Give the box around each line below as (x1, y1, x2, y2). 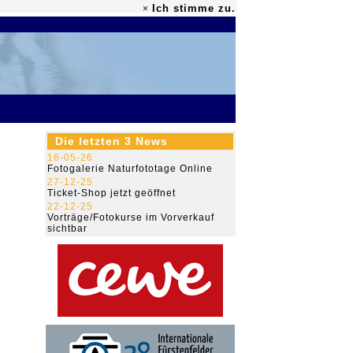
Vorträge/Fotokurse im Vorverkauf (47, 212, 214, 223)
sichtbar (47, 223, 87, 234)
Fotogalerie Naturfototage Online (47, 163, 213, 174)
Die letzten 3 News (55, 135, 168, 147)
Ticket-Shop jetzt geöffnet (47, 188, 176, 199)
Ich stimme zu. (152, 2, 236, 14)
